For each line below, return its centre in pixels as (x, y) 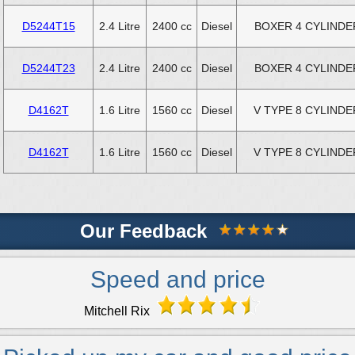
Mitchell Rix (118, 311)
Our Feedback (143, 231)
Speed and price (177, 279)
